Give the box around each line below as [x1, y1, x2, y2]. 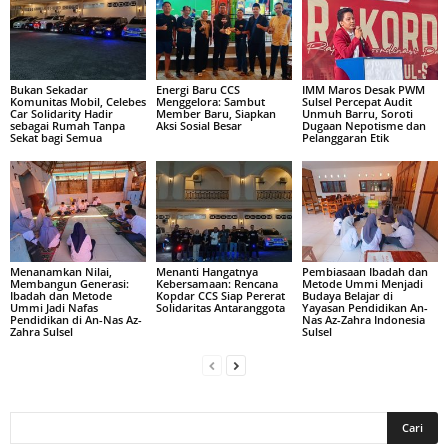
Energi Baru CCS [155, 81, 240, 97]
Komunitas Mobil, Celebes [10, 93, 146, 109]
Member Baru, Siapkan [155, 105, 276, 121]
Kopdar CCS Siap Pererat [155, 288, 285, 304]
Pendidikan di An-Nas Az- [10, 312, 142, 328]
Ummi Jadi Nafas [10, 300, 98, 316]
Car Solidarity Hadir [10, 105, 113, 121]
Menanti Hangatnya [155, 264, 258, 280]
